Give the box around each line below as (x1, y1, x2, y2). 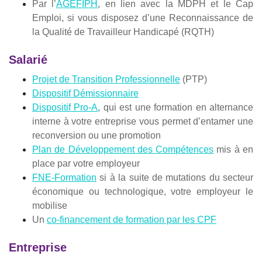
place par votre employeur (32, 158, 140, 169)
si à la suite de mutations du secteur (96, 173, 253, 183)
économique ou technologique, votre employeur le (32, 187, 253, 197)
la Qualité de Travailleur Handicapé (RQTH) (32, 27, 214, 37)
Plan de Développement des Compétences (32, 144, 214, 155)
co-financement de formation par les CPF (47, 215, 216, 225)
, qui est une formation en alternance (98, 102, 254, 113)
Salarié (9, 53, 47, 67)
